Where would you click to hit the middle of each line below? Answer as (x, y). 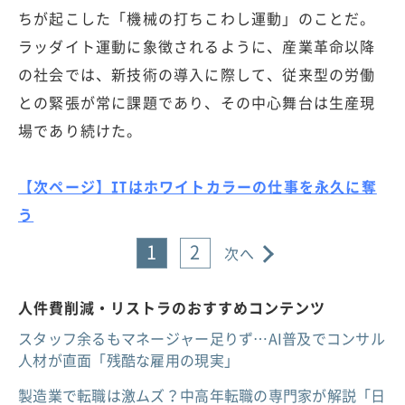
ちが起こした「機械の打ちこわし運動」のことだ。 (197, 18)
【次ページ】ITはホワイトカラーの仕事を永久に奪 (198, 186)
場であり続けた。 (80, 130)
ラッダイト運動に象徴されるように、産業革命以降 (197, 46)
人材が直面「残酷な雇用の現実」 (129, 359)
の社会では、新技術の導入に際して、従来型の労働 (197, 74)
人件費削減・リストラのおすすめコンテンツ (172, 307)
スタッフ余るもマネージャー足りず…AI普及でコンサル (202, 338)
